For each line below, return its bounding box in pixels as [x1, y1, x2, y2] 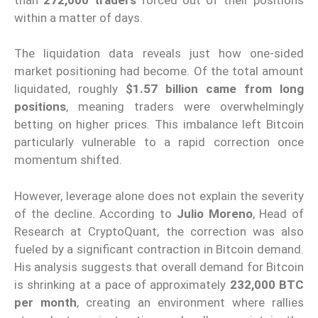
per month [14, 295, 77, 309]
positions [14, 99, 66, 114]
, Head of [252, 206, 304, 221]
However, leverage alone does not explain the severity [14, 188, 304, 203]
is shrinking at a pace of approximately [14, 277, 230, 292]
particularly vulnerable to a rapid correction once [14, 135, 304, 150]
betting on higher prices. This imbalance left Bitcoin [14, 117, 304, 132]
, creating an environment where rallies [77, 295, 304, 309]
